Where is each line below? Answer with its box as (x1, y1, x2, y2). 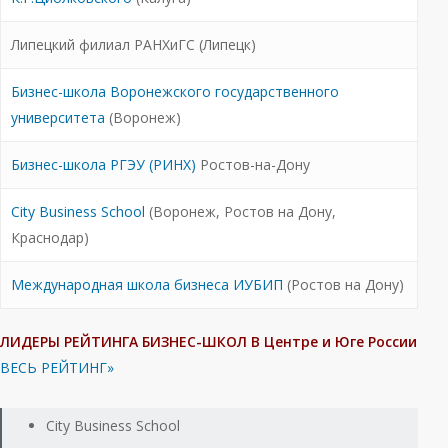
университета (11, 108, 105, 127)
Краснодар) (11, 228, 89, 247)
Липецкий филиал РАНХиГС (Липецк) (11, 35, 256, 54)
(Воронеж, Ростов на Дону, (145, 202, 336, 221)
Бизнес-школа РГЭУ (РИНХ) (11, 155, 196, 174)
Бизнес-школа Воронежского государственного (11, 82, 339, 101)
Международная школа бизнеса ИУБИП (11, 275, 283, 294)
